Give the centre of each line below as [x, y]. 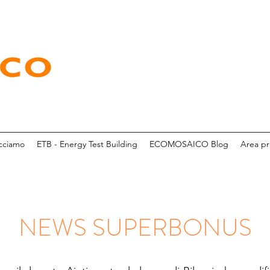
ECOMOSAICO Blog [189, 144]
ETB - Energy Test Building [87, 144]
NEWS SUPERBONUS [135, 228]
